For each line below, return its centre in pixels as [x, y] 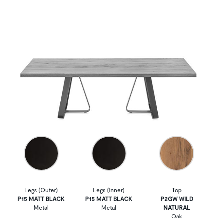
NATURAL [177, 207]
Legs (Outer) [41, 190]
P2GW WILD [177, 198]
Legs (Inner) [109, 190]
